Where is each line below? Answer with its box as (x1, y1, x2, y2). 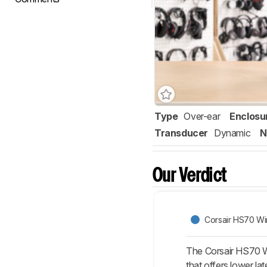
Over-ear (184, 110, 221, 123)
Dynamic (214, 127, 251, 139)
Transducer (154, 127, 208, 139)
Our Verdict (153, 167, 227, 185)
